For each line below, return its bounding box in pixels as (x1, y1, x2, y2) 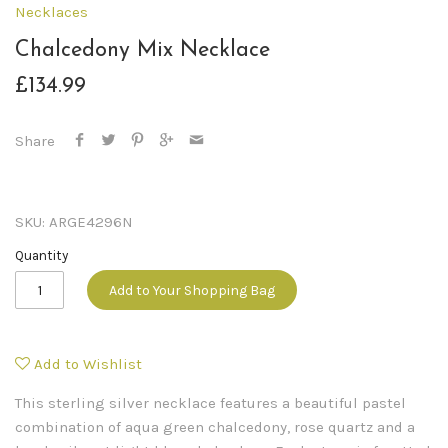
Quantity (15, 248, 68, 263)
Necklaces (15, 2, 88, 21)
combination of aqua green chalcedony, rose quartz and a (15, 418, 415, 437)
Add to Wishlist (34, 354, 142, 373)
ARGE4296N (49, 213, 133, 232)
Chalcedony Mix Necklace (15, 39, 270, 61)
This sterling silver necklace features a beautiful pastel (15, 394, 406, 413)
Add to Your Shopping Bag (108, 282, 275, 300)
